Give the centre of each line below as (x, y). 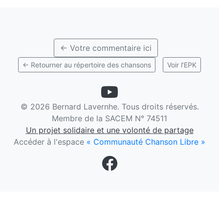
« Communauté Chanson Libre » (146, 142)
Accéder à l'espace (50, 142)
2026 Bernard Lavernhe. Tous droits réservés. (114, 107)
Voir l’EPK (182, 65)
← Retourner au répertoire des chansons (87, 65)
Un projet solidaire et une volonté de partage (109, 130)
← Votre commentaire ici (106, 48)
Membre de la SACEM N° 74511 (109, 118)
